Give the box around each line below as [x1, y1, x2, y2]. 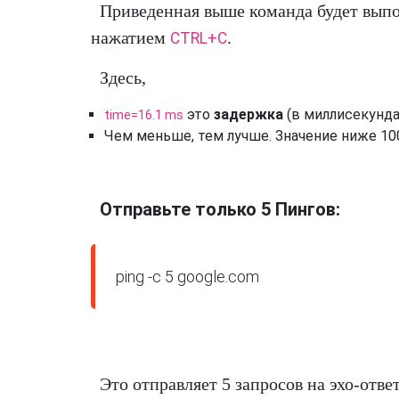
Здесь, [100, 67, 146, 87]
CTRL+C [170, 28, 227, 47]
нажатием [91, 27, 170, 47]
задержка [214, 105, 283, 123]
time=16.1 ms [104, 107, 183, 122]
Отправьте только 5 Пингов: [100, 198, 340, 220]
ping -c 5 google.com [116, 266, 260, 286]
